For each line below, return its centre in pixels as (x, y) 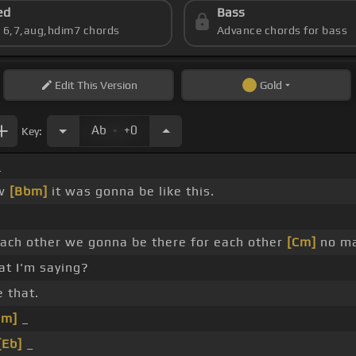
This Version (106, 85)
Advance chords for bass (282, 31)
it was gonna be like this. (131, 192)
